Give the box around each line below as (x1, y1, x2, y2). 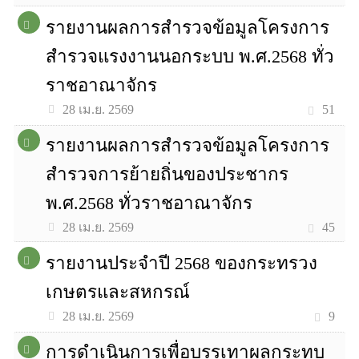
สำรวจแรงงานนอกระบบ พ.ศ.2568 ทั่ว (46, 46, 335, 67)
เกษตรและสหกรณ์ (46, 282, 191, 302)
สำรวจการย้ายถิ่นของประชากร (46, 164, 289, 184)
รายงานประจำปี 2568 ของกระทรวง (46, 253, 318, 273)
